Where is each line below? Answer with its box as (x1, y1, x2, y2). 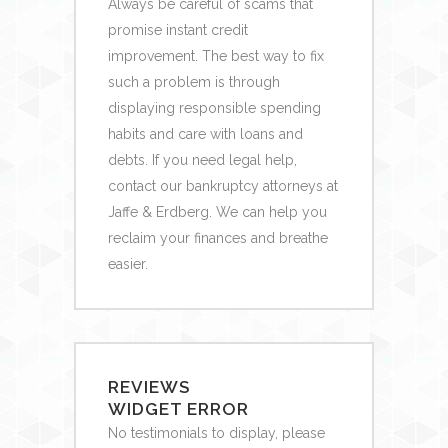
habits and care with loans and (107, 125, 303, 142)
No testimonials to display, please (107, 424, 325, 441)
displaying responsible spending (107, 99, 321, 116)
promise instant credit (107, 21, 248, 38)
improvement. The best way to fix (107, 47, 324, 64)
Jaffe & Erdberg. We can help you (107, 203, 327, 220)
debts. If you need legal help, (107, 151, 297, 168)
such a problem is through (107, 73, 280, 90)
